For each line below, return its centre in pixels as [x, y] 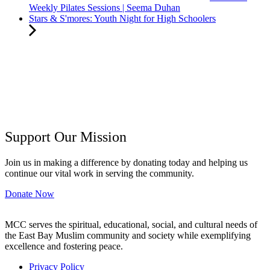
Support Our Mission [66, 137]
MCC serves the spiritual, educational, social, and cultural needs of [131, 224]
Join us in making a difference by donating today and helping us [126, 163]
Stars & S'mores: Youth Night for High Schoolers [122, 19]
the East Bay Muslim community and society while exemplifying [128, 235]
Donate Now [30, 194]
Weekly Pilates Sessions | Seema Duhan [105, 8]
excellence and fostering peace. [64, 246]
